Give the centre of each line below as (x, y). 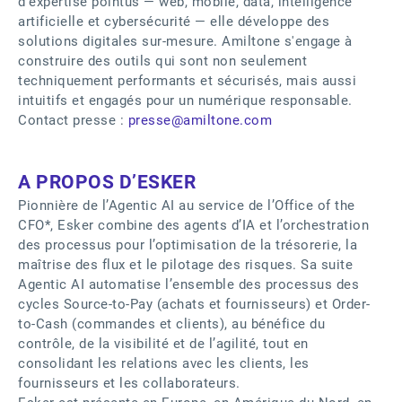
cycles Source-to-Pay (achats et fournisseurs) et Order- (194, 304)
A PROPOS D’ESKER (107, 182)
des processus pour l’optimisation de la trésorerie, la (188, 245)
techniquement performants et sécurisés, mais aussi (187, 81)
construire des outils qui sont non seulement (162, 61)
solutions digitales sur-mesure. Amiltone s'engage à (185, 41)
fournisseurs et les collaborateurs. (129, 383)
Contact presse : (73, 120)
